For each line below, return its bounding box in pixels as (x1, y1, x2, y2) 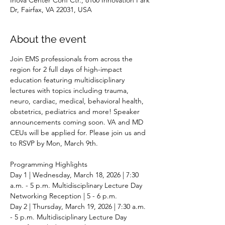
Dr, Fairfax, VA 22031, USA (10, 5, 92, 14)
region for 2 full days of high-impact (10, 64, 124, 74)
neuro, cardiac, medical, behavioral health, (10, 96, 146, 105)
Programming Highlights (10, 159, 89, 169)
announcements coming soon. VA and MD (10, 117, 145, 127)
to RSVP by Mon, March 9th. (10, 138, 98, 148)
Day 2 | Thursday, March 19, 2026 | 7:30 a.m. (10, 201, 148, 211)
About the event (10, 33, 86, 45)
